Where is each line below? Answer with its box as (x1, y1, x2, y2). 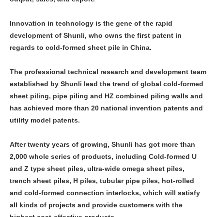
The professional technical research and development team (10, 67, 206, 76)
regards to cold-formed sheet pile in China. (10, 43, 152, 51)
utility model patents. (10, 116, 80, 124)
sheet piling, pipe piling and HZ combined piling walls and (10, 92, 203, 100)
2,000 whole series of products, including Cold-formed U (10, 152, 197, 160)
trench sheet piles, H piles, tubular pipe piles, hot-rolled (10, 176, 194, 185)
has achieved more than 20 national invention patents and (10, 104, 203, 112)
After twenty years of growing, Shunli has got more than (10, 140, 195, 148)
